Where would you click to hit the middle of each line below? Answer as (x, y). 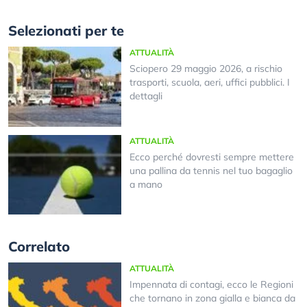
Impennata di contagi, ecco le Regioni (211, 285)
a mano (146, 184)
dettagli (146, 96)
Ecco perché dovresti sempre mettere (211, 157)
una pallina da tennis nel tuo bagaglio (211, 170)
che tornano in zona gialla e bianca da (212, 298)
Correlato (39, 247)
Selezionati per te (66, 31)
